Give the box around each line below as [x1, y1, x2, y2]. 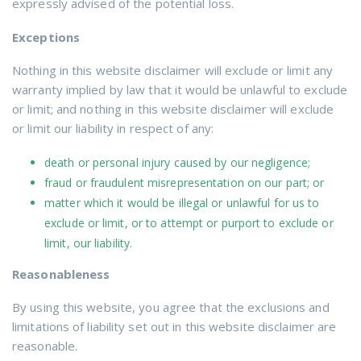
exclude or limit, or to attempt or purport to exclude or [44, 214, 334, 230]
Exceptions [12, 28, 80, 45]
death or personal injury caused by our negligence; [44, 154, 310, 170]
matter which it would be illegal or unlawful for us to [44, 194, 320, 210]
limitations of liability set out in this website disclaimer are [12, 318, 337, 334]
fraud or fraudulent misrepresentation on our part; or [44, 174, 325, 190]
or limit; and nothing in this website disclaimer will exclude [12, 101, 334, 117]
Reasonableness [12, 265, 110, 282]
